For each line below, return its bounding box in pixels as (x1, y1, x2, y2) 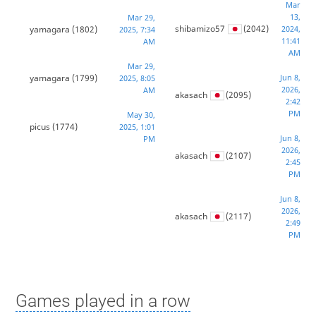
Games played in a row (15, 290, 190, 311)
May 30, (126, 109, 155, 121)
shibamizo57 (175, 23, 226, 35)
